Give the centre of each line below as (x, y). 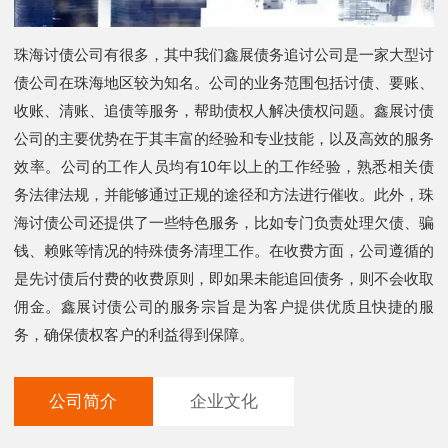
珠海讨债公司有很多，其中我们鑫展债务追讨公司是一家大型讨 (224, 55)
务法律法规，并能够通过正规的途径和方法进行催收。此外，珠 (224, 195)
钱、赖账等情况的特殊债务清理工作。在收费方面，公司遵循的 (224, 251)
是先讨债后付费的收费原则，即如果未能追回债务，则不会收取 (224, 279)
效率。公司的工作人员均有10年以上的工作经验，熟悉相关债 (224, 167)
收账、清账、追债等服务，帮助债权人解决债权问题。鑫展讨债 (224, 111)
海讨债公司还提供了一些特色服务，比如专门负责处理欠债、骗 (224, 223)
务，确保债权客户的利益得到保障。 (134, 335)
